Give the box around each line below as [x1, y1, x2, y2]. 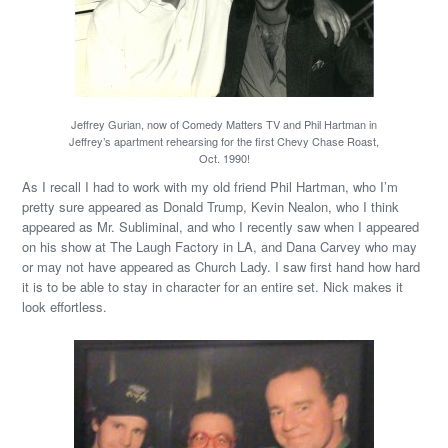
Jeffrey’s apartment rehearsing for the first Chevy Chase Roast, [69, 133, 379, 149]
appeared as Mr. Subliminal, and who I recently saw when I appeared [22, 217, 420, 236]
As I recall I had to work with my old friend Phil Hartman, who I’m [22, 177, 399, 196]
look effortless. [22, 297, 108, 316]
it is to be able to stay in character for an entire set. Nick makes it [22, 277, 404, 296]
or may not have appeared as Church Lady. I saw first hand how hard [22, 257, 421, 276]
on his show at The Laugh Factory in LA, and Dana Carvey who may [22, 237, 418, 256]
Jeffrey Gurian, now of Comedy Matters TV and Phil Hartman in [71, 116, 377, 132]
